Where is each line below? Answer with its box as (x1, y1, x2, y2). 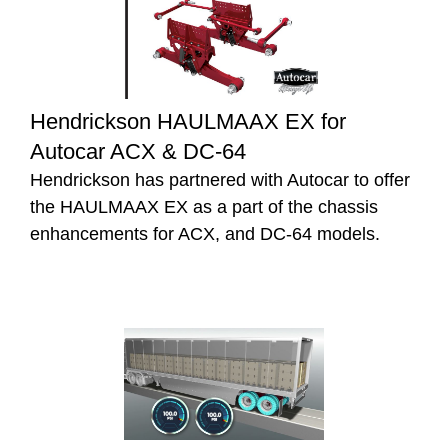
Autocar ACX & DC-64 (30, 138, 246, 164)
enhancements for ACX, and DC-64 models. (30, 223, 380, 244)
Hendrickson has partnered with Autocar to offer (30, 169, 410, 190)
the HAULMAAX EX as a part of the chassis (30, 196, 378, 217)
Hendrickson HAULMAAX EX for (30, 108, 346, 134)
